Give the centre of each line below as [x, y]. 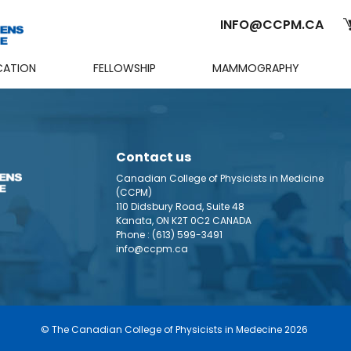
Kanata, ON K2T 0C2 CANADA [184, 221]
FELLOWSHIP [124, 69]
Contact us [154, 157]
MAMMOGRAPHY [256, 69]
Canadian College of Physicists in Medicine [220, 179]
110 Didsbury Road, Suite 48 [180, 207]
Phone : [134, 235]
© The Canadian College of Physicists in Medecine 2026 [175, 330]
